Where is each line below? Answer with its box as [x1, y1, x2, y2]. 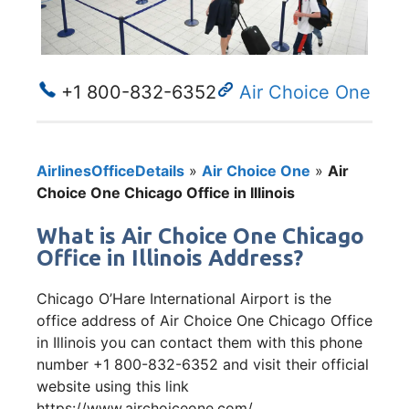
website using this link [37, 376, 189, 395]
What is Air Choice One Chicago [37, 223, 364, 248]
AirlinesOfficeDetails [37, 161, 184, 180]
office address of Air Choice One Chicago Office [37, 310, 372, 330]
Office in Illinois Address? [37, 245, 303, 270]
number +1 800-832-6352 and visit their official [37, 354, 369, 373]
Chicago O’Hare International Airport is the [37, 288, 331, 308]
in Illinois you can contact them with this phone [37, 332, 362, 351]
